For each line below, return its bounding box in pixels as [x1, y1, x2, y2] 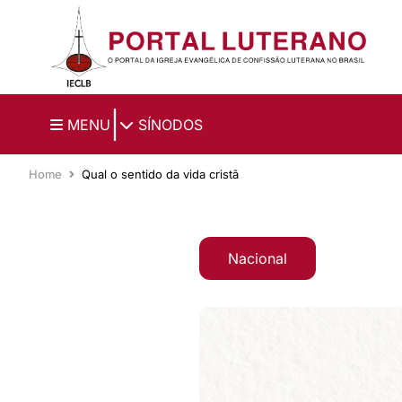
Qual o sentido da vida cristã [82, 166, 239, 181]
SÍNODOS [134, 115, 203, 134]
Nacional [228, 249, 287, 268]
